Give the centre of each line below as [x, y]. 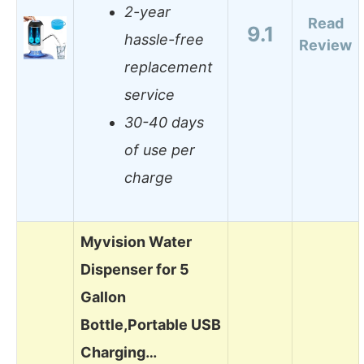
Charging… [119, 352]
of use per [160, 150]
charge [149, 178]
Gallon [103, 297]
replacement [169, 67]
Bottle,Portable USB [151, 324]
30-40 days [164, 123]
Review [325, 45]
